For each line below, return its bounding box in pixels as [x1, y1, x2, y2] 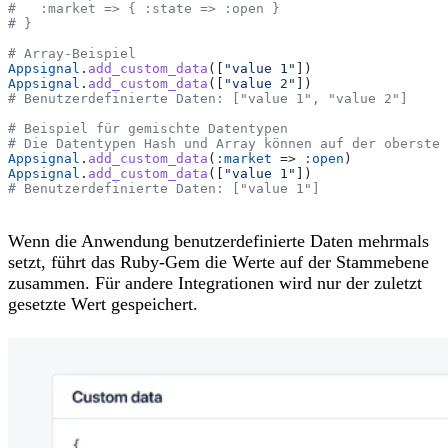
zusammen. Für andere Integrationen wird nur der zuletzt [8, 273, 422, 294]
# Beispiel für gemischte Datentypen [8, 120, 288, 136]
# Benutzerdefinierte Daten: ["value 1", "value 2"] [8, 90, 408, 106]
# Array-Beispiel [8, 45, 136, 61]
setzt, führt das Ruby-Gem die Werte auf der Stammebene [8, 252, 429, 273]
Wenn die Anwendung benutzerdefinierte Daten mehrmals [8, 231, 429, 252]
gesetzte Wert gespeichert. [8, 294, 198, 315]
